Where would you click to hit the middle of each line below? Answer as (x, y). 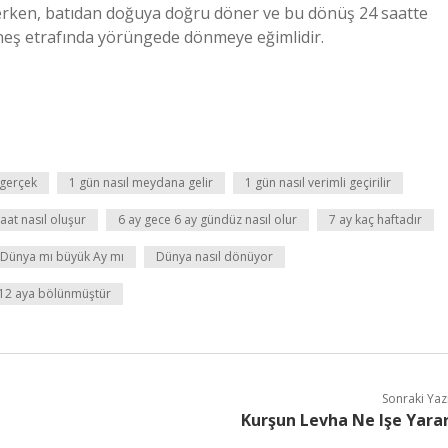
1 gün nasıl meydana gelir (141, 182)
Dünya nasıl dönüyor (214, 256)
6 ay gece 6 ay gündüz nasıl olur (207, 219)
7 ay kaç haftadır (375, 219)
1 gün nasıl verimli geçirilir (318, 182)
